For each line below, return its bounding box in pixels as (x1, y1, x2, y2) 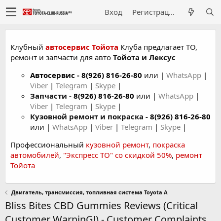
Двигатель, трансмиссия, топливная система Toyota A (11, 188, 168, 196)
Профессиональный (10, 140, 86, 149)
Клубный (10, 42, 45, 52)
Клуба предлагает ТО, (118, 42, 197, 52)
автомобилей (10, 150, 59, 160)
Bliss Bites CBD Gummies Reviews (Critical (5, 199, 198, 212)
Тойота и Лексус (113, 52, 176, 62)
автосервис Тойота (45, 42, 118, 52)
